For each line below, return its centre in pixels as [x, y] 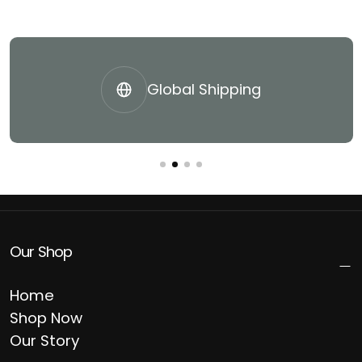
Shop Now [46, 318]
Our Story [44, 341]
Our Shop [41, 251]
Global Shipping [204, 90]
